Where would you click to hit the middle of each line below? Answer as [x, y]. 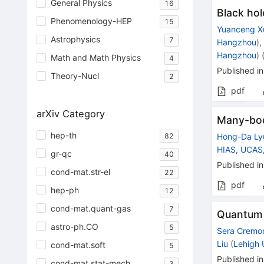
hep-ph [65, 190]
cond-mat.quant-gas [90, 208]
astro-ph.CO [74, 226]
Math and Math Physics [95, 58]
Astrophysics [75, 39]
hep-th [63, 135]
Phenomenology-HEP [91, 21]
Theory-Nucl [75, 76]
